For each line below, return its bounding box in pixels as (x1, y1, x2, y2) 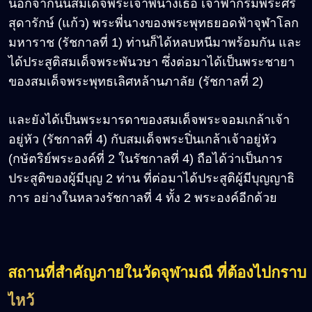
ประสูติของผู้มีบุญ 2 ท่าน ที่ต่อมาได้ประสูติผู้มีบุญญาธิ (8, 171, 295, 185)
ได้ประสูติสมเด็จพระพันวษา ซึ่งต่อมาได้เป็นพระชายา (8, 54, 295, 69)
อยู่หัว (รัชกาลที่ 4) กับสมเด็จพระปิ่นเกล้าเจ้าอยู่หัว (8, 132, 276, 146)
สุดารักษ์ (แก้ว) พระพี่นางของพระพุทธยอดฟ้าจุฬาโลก (8, 15, 299, 30)
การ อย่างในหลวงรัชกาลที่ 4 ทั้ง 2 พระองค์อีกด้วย (8, 190, 277, 205)
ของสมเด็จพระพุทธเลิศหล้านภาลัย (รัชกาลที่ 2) (8, 74, 263, 88)
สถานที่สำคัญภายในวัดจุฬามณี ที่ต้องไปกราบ (8, 263, 306, 281)
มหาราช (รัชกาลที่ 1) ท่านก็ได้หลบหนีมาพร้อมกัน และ (8, 35, 302, 49)
